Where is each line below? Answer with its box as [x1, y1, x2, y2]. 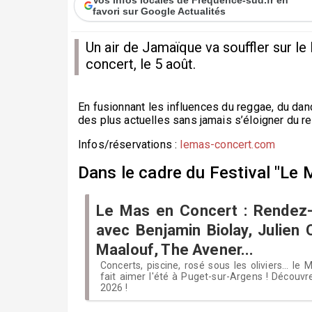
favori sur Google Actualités [93, 5, 226, 17]
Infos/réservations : [78, 137, 180, 151]
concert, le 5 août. [86, 55, 196, 72]
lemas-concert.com [180, 137, 276, 151]
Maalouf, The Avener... [96, 240, 254, 258]
